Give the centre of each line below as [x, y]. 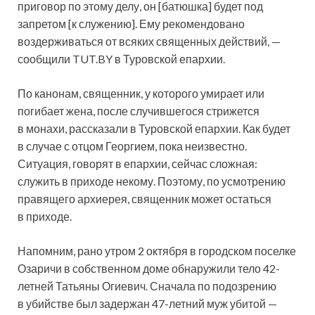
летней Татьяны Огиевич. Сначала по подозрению [147, 286]
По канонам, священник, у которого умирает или [141, 94]
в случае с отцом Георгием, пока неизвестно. [132, 146]
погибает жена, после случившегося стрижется [139, 111]
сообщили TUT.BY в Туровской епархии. [121, 59]
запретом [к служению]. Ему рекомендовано [131, 24]
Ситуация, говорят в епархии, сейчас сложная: [137, 164]
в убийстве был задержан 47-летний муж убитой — [147, 304]
